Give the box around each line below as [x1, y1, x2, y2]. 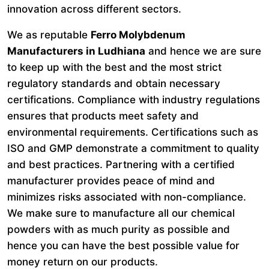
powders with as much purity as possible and [7, 223, 230, 235]
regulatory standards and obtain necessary [7, 77, 220, 89]
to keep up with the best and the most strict [7, 61, 222, 73]
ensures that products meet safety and [7, 110, 199, 122]
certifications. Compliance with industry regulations [7, 94, 260, 106]
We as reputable [7, 29, 91, 41]
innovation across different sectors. [7, 3, 181, 15]
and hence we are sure [145, 45, 261, 57]
